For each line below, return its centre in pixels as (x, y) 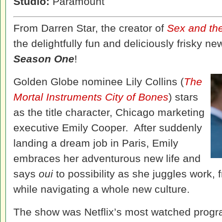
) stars (183, 97)
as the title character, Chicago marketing (109, 112)
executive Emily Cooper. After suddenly (108, 128)
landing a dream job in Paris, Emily (96, 143)
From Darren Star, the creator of (90, 28)
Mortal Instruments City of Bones (91, 97)
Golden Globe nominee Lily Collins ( (99, 82)
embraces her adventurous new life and (107, 158)
